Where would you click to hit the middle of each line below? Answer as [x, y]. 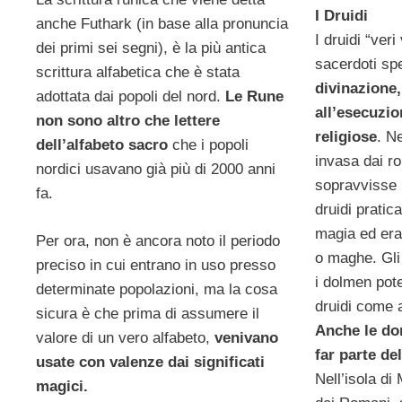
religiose [345, 137]
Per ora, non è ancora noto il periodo [158, 240]
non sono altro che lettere [128, 121]
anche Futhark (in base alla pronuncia [162, 24]
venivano [246, 337]
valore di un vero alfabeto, [125, 337]
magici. [62, 386]
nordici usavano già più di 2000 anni [156, 170]
